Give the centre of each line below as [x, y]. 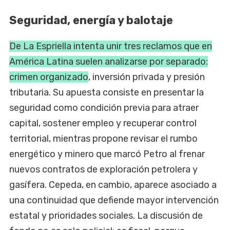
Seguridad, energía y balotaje [91, 20]
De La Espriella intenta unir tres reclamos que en [111, 46]
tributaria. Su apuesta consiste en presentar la [107, 92]
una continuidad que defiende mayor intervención [114, 200]
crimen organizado [49, 77]
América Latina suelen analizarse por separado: [109, 61]
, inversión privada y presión [147, 77]
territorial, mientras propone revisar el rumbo [103, 138]
